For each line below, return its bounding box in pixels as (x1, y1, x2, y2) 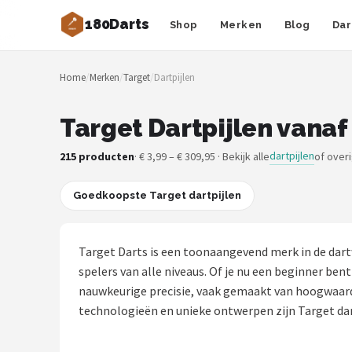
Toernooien (30, 258, 107, 273)
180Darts (85, 15, 149, 32)
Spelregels (30, 297, 103, 312)
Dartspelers (30, 220, 108, 235)
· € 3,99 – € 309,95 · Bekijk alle (134, 148, 269, 163)
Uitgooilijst (30, 335, 104, 350)
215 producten (60, 148, 134, 163)
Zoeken (19, 40, 59, 56)
